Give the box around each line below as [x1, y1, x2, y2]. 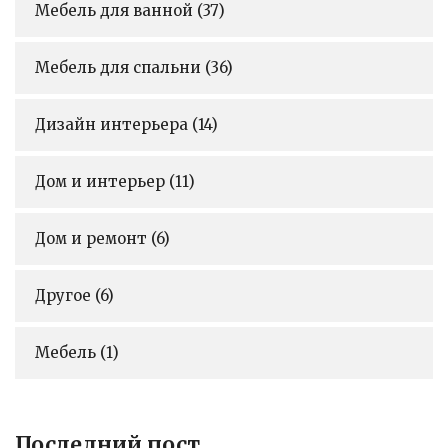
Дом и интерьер [35, 171, 169, 191]
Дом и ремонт [35, 228, 151, 248]
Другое [35, 285, 95, 305]
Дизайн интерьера [35, 114, 192, 134]
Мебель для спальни [35, 57, 205, 77]
